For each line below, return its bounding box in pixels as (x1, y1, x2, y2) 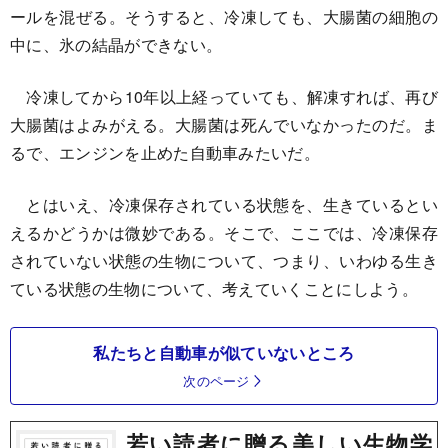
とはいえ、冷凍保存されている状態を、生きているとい (10, 192, 438, 216)
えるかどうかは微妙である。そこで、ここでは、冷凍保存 (10, 220, 438, 244)
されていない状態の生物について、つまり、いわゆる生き (10, 248, 438, 272)
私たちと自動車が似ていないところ (93, 340, 355, 364)
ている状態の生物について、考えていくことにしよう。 (10, 276, 418, 300)
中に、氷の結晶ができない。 (10, 32, 223, 56)
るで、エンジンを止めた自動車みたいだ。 (10, 140, 321, 164)
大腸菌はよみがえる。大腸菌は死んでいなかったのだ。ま (10, 112, 438, 136)
